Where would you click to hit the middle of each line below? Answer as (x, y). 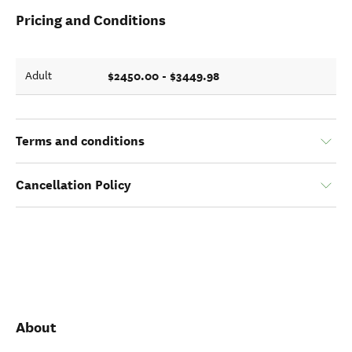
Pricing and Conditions (91, 20)
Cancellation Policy (73, 185)
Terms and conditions (80, 141)
